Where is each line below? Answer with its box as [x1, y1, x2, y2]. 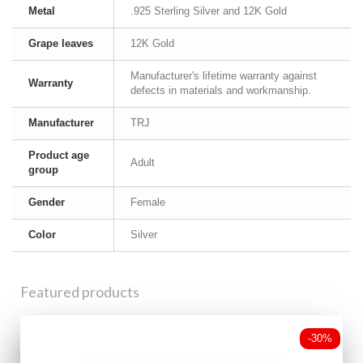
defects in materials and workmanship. [130, 84, 311, 96]
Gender [28, 196, 65, 208]
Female [130, 196, 165, 208]
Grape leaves [28, 37, 93, 49]
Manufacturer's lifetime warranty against [130, 70, 317, 82]
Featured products [20, 283, 139, 301]
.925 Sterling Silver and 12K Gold [130, 5, 287, 17]
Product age [28, 149, 89, 161]
